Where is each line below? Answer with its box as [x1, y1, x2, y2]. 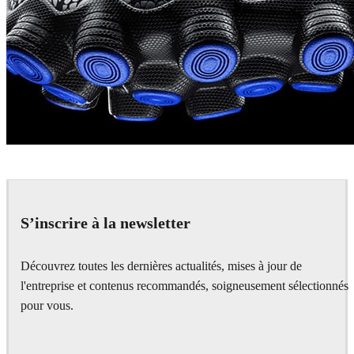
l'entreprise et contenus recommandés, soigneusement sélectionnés [21, 278, 348, 293]
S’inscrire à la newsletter [21, 214, 190, 232]
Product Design [73, 183, 130, 194]
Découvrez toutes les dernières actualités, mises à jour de [21, 258, 302, 273]
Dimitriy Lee [19, 183, 73, 196]
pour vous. [21, 298, 73, 313]
